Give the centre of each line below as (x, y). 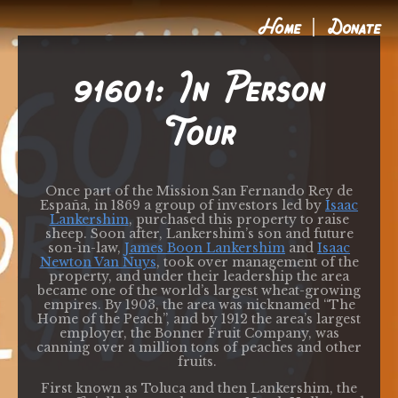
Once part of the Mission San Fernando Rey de (199, 191)
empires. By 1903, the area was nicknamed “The (199, 305)
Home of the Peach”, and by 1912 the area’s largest (199, 319)
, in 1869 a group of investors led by (206, 205)
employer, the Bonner (133, 333)
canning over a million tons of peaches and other (199, 347)
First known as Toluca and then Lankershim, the (199, 388)
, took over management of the (257, 262)
